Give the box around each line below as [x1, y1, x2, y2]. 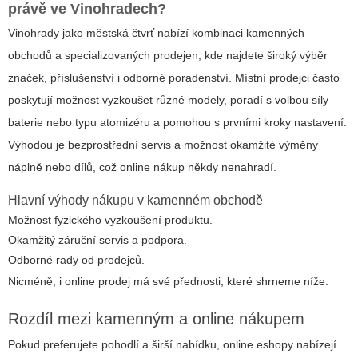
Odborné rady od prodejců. [8, 253, 145, 266]
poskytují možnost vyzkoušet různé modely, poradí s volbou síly [8, 93, 328, 106]
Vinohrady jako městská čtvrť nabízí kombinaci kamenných [8, 26, 304, 39]
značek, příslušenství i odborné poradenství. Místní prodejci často [8, 70, 340, 84]
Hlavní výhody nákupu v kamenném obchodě [8, 193, 263, 207]
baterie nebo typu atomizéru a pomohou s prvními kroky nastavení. [8, 115, 347, 129]
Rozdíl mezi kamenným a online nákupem [8, 309, 304, 328]
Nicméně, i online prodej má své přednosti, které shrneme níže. [8, 274, 328, 288]
